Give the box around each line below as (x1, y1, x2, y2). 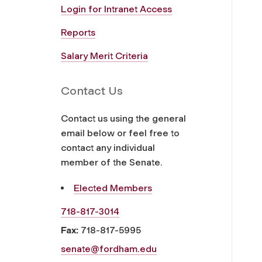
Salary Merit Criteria (61, 50, 148, 61)
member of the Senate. (61, 156, 163, 168)
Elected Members (74, 182, 152, 194)
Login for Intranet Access (61, 3, 172, 15)
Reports (61, 26, 95, 38)
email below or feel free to (61, 127, 180, 139)
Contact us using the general (61, 112, 186, 124)
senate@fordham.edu (61, 243, 157, 254)
